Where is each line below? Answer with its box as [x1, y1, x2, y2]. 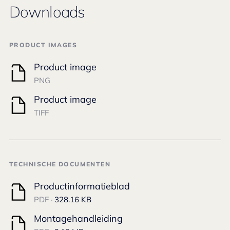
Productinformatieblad [34, 180, 130, 193]
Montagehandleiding [34, 213, 123, 225]
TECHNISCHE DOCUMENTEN [9, 160, 111, 168]
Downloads [9, 2, 85, 22]
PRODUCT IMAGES [9, 41, 78, 49]
